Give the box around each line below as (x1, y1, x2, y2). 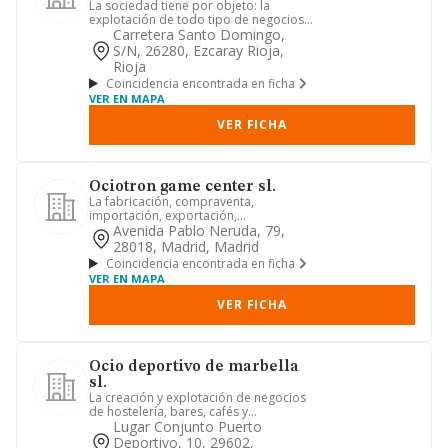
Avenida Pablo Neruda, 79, (113, 221, 285, 240)
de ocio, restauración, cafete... (89, 25, 260, 42)
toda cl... (89, 235, 137, 252)
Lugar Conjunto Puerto (113, 417, 262, 436)
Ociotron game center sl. (89, 179, 276, 195)
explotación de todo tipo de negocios (89, 11, 304, 28)
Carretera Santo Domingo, (113, 25, 285, 44)
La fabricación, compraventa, (89, 193, 254, 210)
